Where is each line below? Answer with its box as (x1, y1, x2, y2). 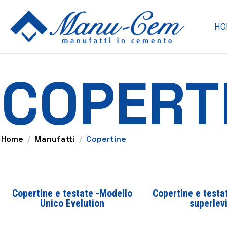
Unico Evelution (40, 197, 104, 209)
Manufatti (34, 134, 75, 144)
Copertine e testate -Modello (12, 187, 132, 199)
